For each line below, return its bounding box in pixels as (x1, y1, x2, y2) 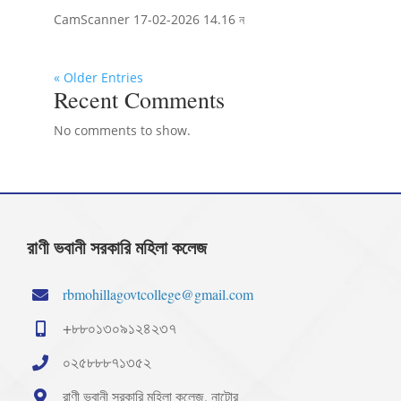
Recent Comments (53, 84, 225, 115)
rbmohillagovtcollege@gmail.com (63, 285, 253, 304)
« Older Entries (53, 69, 143, 87)
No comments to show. (53, 122, 191, 140)
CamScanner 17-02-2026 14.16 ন (53, 11, 244, 29)
